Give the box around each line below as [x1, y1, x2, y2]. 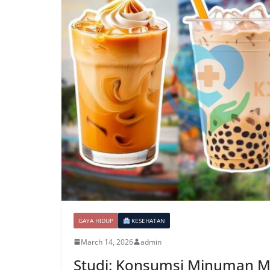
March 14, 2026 [81, 236, 133, 247]
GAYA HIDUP [78, 216, 113, 225]
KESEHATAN [130, 216, 166, 225]
